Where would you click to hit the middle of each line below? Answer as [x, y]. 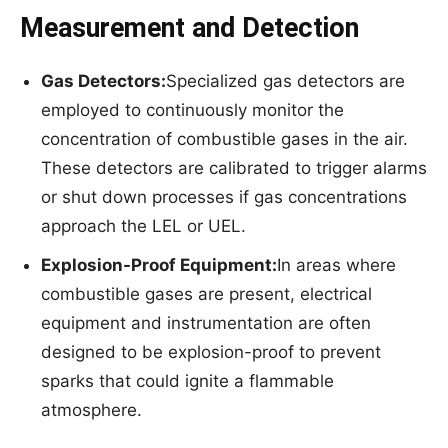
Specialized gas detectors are [285, 81]
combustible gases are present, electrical [206, 294]
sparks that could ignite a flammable [187, 381]
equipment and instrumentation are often [206, 323]
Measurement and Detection [189, 28]
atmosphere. [91, 410]
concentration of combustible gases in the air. [224, 139]
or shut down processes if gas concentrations [224, 197]
